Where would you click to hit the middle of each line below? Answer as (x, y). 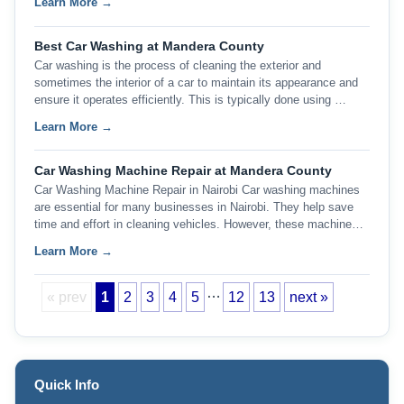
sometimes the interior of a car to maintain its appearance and (196, 83)
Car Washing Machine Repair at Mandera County (183, 171)
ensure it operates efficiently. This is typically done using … (190, 100)
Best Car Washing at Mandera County (149, 46)
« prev (66, 298)
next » (308, 298)
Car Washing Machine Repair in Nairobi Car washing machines (197, 190)
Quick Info (66, 386)
